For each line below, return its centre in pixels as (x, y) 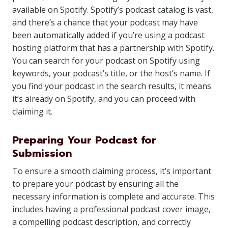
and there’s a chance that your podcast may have (105, 22)
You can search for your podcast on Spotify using (106, 61)
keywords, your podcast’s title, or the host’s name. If (111, 73)
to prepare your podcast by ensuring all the (95, 184)
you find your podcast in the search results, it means (112, 86)
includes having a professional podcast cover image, (111, 209)
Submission (42, 153)
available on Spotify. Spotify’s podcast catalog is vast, (113, 10)
